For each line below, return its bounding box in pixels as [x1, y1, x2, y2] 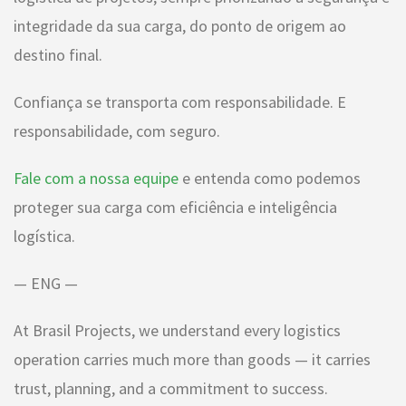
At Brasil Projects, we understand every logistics [14, 320, 341, 342]
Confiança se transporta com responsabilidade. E [14, 92, 346, 113]
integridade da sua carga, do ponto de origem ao [14, 15, 346, 37]
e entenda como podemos [179, 168, 361, 189]
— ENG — [14, 273, 78, 295]
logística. [14, 226, 75, 247]
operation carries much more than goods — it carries [14, 349, 371, 371]
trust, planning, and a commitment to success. [14, 378, 328, 400]
